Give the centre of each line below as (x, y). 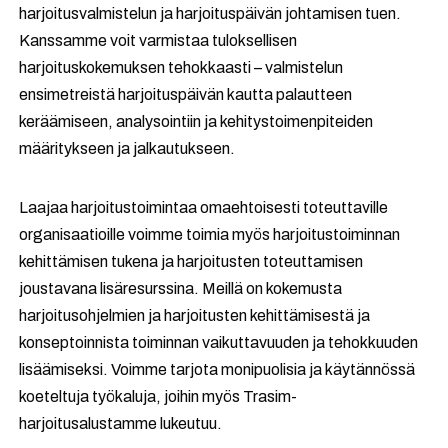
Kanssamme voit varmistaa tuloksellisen (158, 40)
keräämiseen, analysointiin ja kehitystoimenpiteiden (196, 121)
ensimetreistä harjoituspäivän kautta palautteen (186, 94)
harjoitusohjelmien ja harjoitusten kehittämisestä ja (195, 315)
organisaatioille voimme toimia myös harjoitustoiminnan (210, 234)
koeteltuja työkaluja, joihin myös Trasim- (158, 396)
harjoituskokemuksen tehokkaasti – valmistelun (181, 67)
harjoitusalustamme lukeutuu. (121, 423)
